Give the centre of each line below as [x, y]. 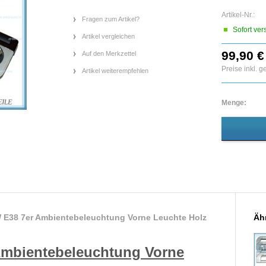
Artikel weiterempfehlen [115, 71]
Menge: [234, 103]
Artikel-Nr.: [238, 15]
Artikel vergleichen [108, 36]
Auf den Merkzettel [109, 53]
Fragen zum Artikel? [111, 19]
